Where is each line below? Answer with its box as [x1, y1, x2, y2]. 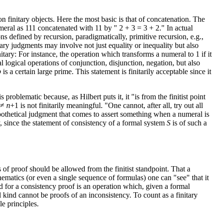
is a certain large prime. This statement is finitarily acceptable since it [1, 67, 211, 76]
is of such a [170, 118, 207, 127]
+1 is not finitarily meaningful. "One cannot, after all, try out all [10, 101, 203, 109]
